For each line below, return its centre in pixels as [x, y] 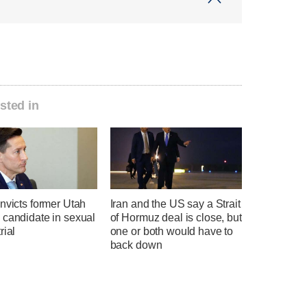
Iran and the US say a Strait [175, 204]
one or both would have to [172, 232]
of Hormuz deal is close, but [176, 218]
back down [136, 245]
